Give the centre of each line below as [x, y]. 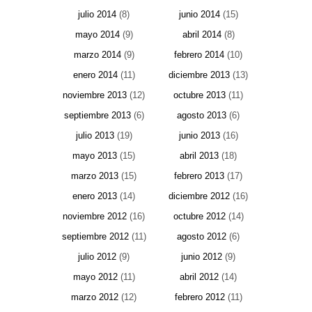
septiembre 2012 [95, 237]
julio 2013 [95, 136]
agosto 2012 [202, 237]
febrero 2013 [199, 176]
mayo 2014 [97, 35]
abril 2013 [199, 156]
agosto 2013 [202, 116]
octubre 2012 [199, 217]
